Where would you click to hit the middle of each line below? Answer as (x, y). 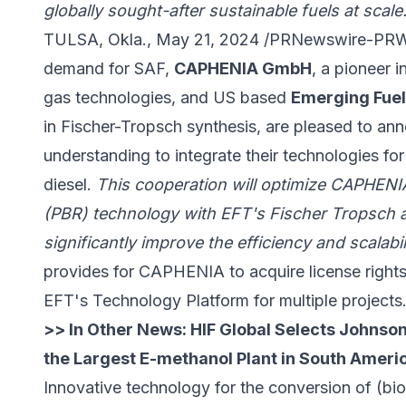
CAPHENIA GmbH (243, 69)
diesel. (70, 185)
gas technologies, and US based (167, 98)
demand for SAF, (109, 69)
